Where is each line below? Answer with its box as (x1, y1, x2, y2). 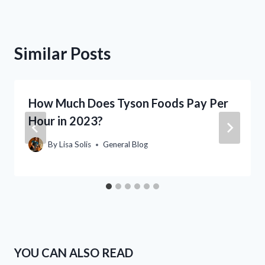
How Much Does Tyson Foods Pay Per (28, 95, 228, 110)
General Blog (103, 140, 148, 150)
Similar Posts (14, 43, 111, 63)
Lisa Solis (59, 140, 92, 150)
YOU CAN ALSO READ (14, 245, 133, 260)
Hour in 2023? (28, 113, 103, 128)
